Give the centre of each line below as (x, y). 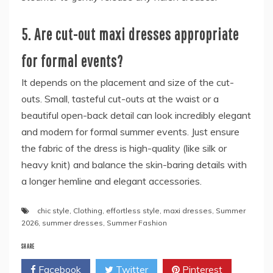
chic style (53, 211)
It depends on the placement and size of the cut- (128, 83)
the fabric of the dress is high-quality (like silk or (124, 148)
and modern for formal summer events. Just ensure (130, 132)
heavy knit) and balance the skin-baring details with (134, 165)
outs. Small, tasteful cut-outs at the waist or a (120, 99)
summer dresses (73, 223)
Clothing (88, 211)
